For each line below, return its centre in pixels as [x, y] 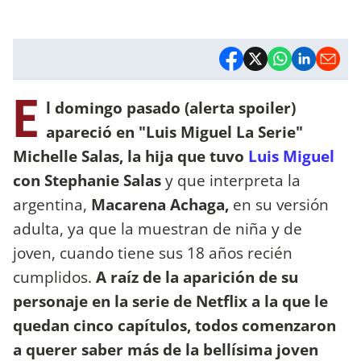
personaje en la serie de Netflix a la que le [170, 301]
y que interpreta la [231, 180]
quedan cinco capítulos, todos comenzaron [174, 325]
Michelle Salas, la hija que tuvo [131, 156]
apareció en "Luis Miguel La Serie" [174, 131]
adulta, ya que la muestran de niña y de [158, 228]
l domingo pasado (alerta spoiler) [171, 107]
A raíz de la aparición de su [197, 276]
